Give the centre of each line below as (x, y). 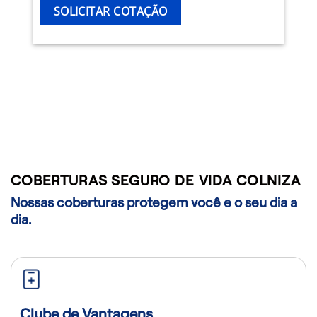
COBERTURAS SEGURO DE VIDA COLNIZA (156, 180)
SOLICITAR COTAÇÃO (110, 11)
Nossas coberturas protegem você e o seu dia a (154, 202)
